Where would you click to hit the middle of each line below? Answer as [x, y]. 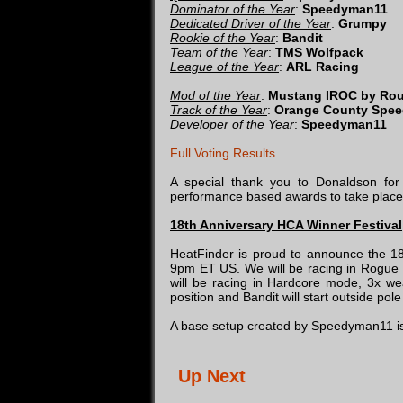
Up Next [212, 376]
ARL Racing [322, 67]
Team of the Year [219, 52]
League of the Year [224, 67]
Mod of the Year [215, 95]
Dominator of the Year [233, 9]
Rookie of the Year [223, 38]
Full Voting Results [223, 153]
